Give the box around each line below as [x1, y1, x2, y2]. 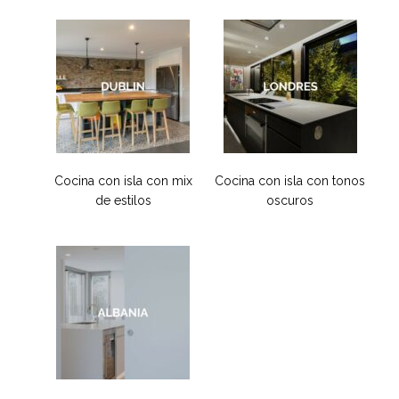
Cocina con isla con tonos [215, 173, 366, 188]
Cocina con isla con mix [53, 173, 192, 188]
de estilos [94, 192, 151, 208]
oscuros [266, 192, 314, 208]
